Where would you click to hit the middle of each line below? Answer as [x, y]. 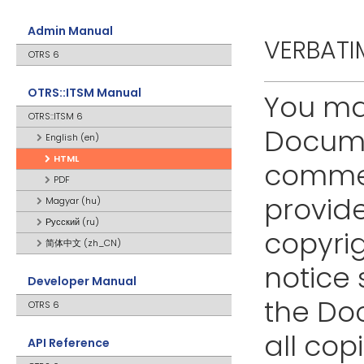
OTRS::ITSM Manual [84, 93]
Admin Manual [70, 31]
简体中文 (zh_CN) [83, 243]
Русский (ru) [72, 222]
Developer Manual [82, 281]
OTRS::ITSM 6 [56, 116]
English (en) [72, 137]
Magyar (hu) [73, 201]
